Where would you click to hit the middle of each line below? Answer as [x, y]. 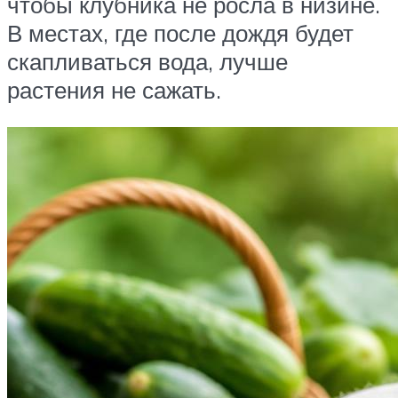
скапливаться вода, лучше [147, 62]
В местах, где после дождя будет [180, 33]
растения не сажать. [114, 90]
